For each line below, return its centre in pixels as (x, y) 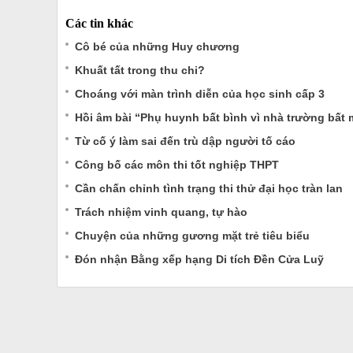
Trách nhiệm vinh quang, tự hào (161, 212)
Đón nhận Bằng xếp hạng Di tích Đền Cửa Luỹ (199, 259)
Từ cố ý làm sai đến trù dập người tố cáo (185, 141)
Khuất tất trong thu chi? (140, 70)
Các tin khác (99, 23)
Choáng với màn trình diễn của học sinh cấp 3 (200, 94)
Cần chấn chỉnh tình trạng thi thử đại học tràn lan (209, 188)
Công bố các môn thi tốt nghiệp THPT (177, 165)
